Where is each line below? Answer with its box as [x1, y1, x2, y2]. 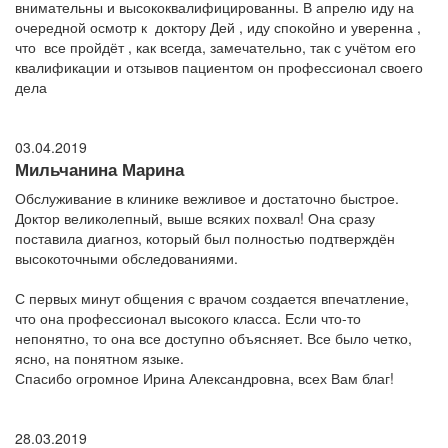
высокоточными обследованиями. [15, 248, 238, 269]
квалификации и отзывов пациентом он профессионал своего [15, 57, 423, 78]
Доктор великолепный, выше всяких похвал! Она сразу [15, 208, 375, 229]
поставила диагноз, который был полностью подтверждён [15, 228, 395, 249]
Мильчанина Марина [15, 157, 184, 182]
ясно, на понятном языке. [15, 348, 184, 369]
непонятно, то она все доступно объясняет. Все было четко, [15, 328, 412, 349]
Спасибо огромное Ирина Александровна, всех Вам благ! [15, 368, 394, 389]
